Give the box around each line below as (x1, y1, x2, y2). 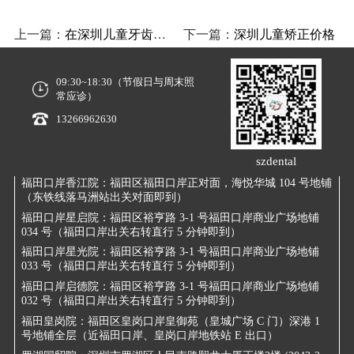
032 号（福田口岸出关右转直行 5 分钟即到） (21, 295, 242, 307)
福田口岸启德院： (21, 281, 111, 293)
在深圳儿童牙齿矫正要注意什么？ (64, 27, 153, 41)
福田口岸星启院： (21, 211, 111, 224)
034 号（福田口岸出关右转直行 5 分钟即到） (21, 225, 242, 238)
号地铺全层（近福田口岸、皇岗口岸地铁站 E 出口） (21, 330, 279, 342)
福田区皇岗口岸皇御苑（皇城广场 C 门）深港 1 (88, 315, 321, 328)
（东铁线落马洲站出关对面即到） (21, 190, 188, 203)
